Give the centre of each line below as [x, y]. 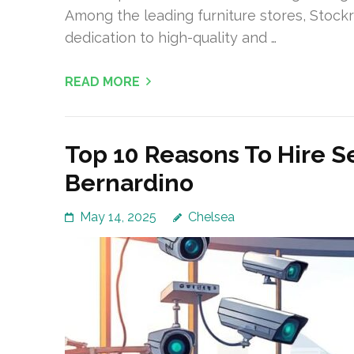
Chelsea [211, 217]
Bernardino [129, 183]
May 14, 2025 [118, 217]
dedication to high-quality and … [171, 38]
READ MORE [102, 82]
